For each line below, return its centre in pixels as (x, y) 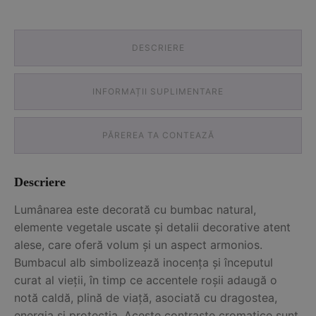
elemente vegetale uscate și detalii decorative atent (152, 227)
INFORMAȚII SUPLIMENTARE (158, 91)
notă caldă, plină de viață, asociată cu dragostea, (146, 297)
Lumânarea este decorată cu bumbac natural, (135, 209)
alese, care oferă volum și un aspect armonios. (138, 244)
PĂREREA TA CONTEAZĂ (158, 135)
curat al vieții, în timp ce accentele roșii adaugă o (146, 280)
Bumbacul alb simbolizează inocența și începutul (144, 262)
